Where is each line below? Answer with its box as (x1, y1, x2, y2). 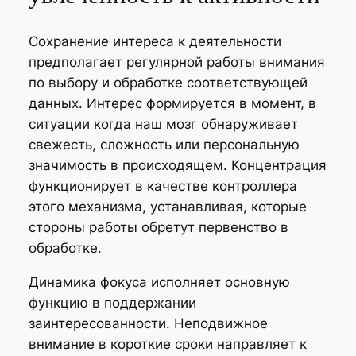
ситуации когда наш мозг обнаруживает (28, 115, 298, 132)
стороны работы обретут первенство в (28, 219, 288, 235)
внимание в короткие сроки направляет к (28, 335, 307, 352)
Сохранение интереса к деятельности (28, 33, 281, 49)
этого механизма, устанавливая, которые (28, 198, 307, 215)
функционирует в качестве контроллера (28, 177, 297, 194)
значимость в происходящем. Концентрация (28, 157, 327, 173)
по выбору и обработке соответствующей (28, 74, 308, 91)
